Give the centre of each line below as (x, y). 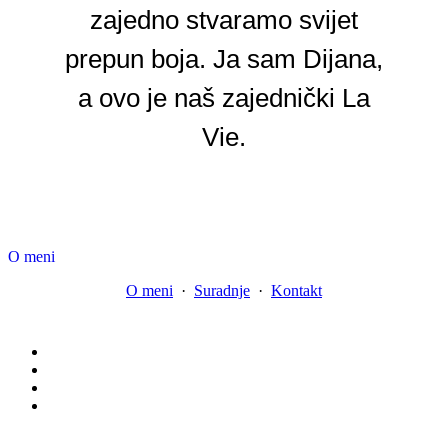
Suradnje (222, 290)
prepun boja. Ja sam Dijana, (224, 58)
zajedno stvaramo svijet (224, 19)
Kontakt (296, 290)
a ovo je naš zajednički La (224, 97)
